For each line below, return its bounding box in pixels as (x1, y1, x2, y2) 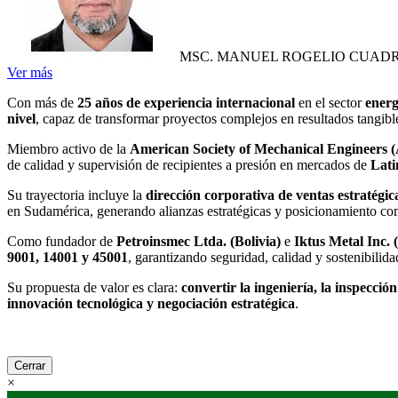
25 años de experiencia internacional (77, 94, 295, 110)
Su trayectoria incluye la (7, 187, 146, 203)
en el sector (295, 94, 365, 110)
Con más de (7, 94, 77, 110)
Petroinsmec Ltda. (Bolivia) (116, 233, 281, 249)
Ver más (7, 64, 52, 80)
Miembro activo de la (7, 140, 130, 156)
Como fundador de (7, 233, 116, 249)
